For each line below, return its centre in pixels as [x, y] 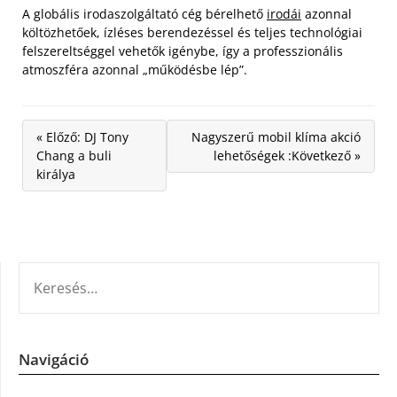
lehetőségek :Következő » [287, 155]
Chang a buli [74, 155]
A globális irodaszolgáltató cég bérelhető [144, 13]
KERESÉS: [45, 272]
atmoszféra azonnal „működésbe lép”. [135, 69]
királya [56, 174]
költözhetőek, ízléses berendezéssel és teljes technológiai [192, 32]
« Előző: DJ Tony [82, 136]
